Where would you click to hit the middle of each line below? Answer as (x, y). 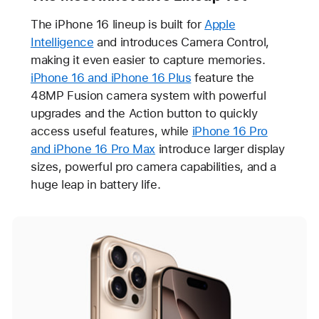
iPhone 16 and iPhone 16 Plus (111, 78)
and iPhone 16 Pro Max (93, 149)
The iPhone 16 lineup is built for (117, 25)
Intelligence (62, 42)
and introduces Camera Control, (181, 42)
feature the (223, 78)
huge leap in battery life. (95, 185)
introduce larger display (220, 149)
